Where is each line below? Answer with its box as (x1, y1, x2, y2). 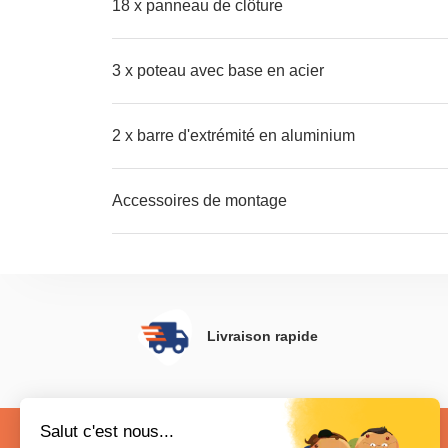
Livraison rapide (207, 328, 318, 344)
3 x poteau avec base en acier (112, 62, 324, 79)
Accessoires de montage (112, 192, 287, 209)
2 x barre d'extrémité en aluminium (112, 127, 355, 144)
